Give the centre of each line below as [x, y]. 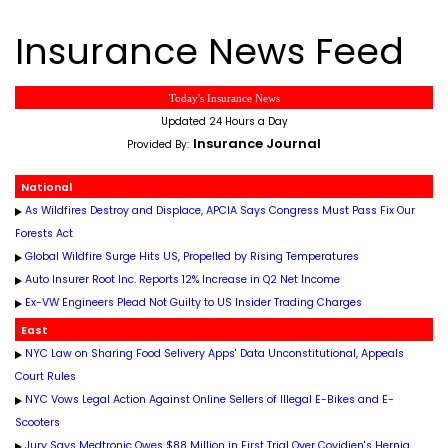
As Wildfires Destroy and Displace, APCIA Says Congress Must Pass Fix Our [220, 210]
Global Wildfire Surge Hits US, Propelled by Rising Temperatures [192, 256]
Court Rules [45, 376]
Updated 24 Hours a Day [224, 121]
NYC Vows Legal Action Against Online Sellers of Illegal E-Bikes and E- [209, 399]
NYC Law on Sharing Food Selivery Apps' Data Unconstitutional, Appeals [214, 353]
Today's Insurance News [224, 98]
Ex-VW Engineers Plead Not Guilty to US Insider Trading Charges [193, 302]
